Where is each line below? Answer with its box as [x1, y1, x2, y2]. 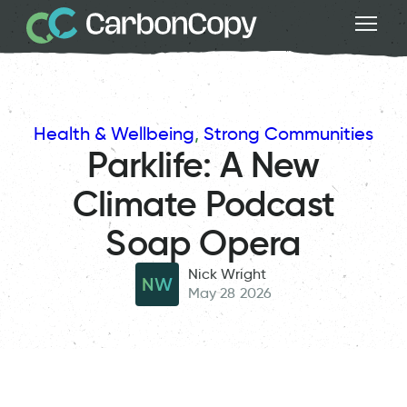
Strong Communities [203, 122, 373, 144]
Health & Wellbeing [34, 122, 194, 144]
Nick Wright [188, 265, 266, 283]
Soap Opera [105, 220, 302, 265]
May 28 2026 [188, 284, 272, 303]
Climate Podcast [72, 181, 335, 226]
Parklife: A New [87, 142, 320, 187]
